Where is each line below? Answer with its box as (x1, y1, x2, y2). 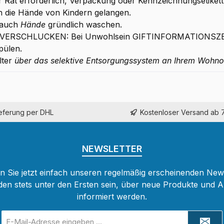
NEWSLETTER (82, 143, 142, 154)
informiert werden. (77, 191, 147, 202)
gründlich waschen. (45, 19, 122, 30)
